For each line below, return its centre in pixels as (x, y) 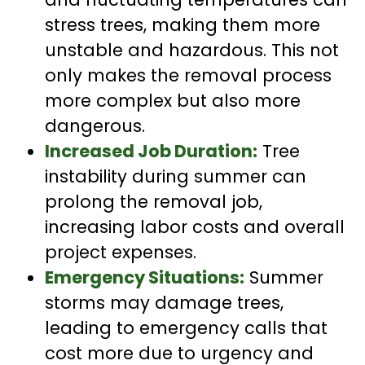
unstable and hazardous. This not (192, 50)
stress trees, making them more (182, 24)
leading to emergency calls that (186, 328)
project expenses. (121, 252)
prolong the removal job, (154, 201)
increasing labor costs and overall (195, 226)
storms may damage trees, (164, 302)
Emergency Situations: (145, 277)
